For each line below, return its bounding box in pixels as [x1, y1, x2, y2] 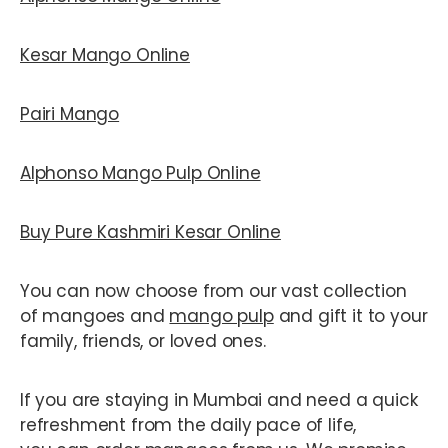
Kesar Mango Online [20, 43, 190, 68]
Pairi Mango [20, 102, 120, 127]
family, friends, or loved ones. [20, 329, 266, 354]
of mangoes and [20, 304, 170, 329]
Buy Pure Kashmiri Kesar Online [20, 220, 281, 245]
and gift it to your [273, 304, 428, 329]
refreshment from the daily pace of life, [20, 413, 357, 438]
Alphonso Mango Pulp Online [20, 161, 261, 186]
